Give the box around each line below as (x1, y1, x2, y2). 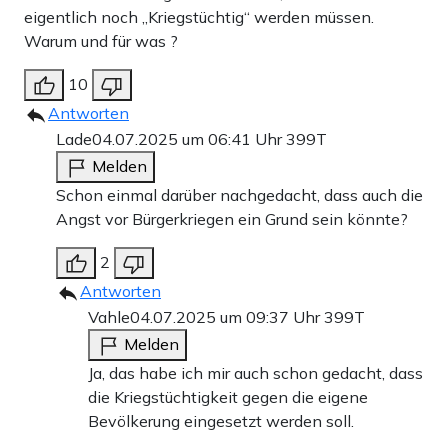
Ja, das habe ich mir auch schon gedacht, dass (88, 363, 423, 384)
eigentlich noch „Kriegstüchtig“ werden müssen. (24, 7, 374, 28)
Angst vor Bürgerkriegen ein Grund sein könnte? (56, 209, 408, 230)
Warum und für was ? (24, 31, 178, 52)
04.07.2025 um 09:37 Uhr (130, 307, 324, 328)
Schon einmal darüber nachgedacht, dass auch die (56, 185, 423, 206)
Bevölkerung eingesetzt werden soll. (88, 411, 354, 432)
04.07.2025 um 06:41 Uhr (92, 129, 286, 150)
